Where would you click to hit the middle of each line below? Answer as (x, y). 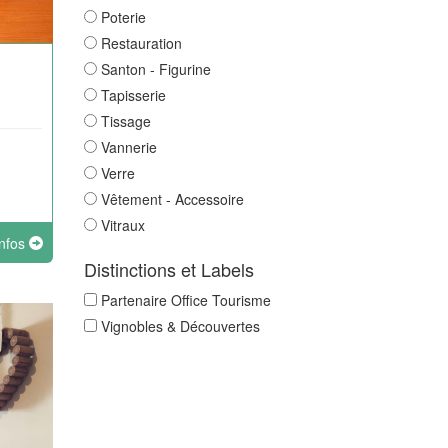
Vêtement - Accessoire (172, 199)
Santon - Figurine (155, 69)
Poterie (123, 17)
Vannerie (128, 147)
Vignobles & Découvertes (180, 326)
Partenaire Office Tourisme (185, 300)
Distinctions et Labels (168, 269)
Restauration (141, 43)
